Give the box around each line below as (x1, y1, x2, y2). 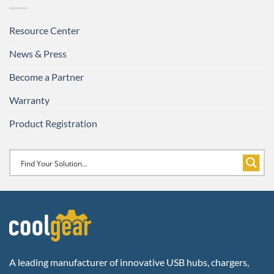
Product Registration (9, 117, 97, 130)
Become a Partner (9, 71, 84, 83)
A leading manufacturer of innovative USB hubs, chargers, (9, 256, 249, 268)
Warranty (9, 94, 50, 106)
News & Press (9, 48, 67, 60)
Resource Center (9, 24, 80, 37)
